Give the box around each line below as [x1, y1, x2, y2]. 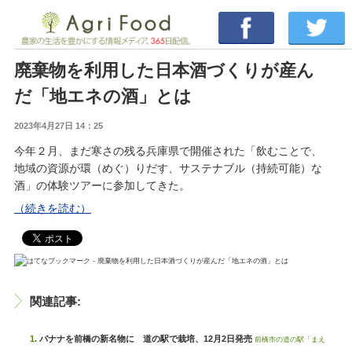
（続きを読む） [14, 202, 91, 215]
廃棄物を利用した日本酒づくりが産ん [14, 60, 314, 81]
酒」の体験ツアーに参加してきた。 [14, 179, 190, 192]
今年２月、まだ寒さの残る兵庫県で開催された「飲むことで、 [14, 145, 322, 158]
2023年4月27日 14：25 [14, 121, 103, 131]
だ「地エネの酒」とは [14, 86, 192, 107]
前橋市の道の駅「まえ [255, 335, 325, 344]
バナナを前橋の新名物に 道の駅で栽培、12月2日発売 [39, 334, 255, 344]
